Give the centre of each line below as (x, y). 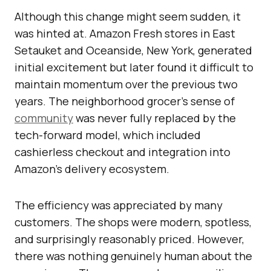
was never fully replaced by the (155, 118)
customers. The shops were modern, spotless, (133, 222)
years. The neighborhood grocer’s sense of (125, 101)
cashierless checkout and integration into (122, 152)
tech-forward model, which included (108, 135)
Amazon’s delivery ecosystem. (92, 169)
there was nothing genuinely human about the (133, 256)
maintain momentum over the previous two (126, 84)
